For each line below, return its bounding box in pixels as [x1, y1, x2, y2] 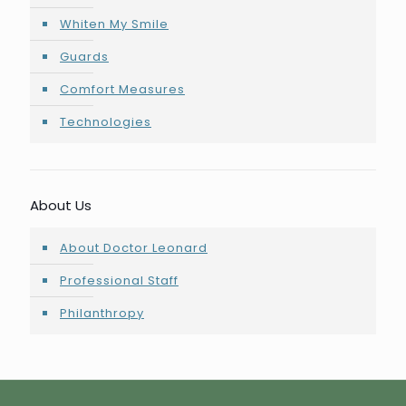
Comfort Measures [60, 81, 185, 98]
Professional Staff [60, 272, 179, 289]
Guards [60, 48, 109, 65]
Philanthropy [60, 304, 144, 322]
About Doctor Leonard [60, 239, 208, 256]
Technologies [60, 113, 151, 130]
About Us [30, 196, 92, 215]
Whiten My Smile [60, 15, 169, 33]
